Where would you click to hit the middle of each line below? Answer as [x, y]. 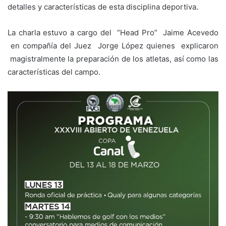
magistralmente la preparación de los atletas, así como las [113, 59]
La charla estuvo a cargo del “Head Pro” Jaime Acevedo [113, 32]
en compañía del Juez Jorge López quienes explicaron [113, 45]
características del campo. [54, 72]
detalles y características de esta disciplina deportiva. [103, 7]
